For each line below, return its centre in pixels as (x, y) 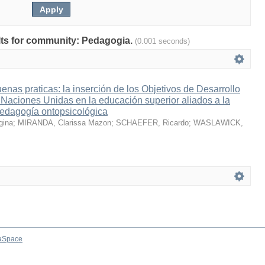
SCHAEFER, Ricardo (152, 123)
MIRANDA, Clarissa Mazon (64, 123)
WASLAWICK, (218, 123)
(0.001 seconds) (162, 41)
